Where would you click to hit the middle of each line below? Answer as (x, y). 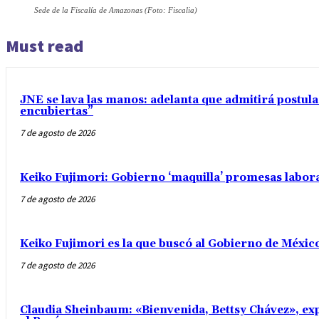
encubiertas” (57, 111)
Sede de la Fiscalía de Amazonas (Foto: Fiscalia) (116, 10)
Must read (45, 46)
